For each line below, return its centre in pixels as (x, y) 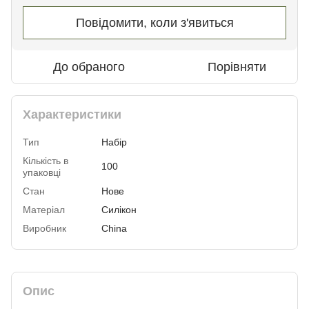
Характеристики (72, 114)
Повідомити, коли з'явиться (154, 22)
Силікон (119, 209)
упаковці (42, 172)
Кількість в (46, 160)
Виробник (44, 228)
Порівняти (237, 67)
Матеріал (44, 209)
